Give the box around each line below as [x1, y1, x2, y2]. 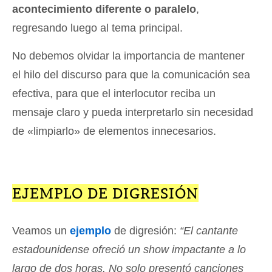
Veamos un [12, 225, 70, 237]
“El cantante [180, 225, 238, 237]
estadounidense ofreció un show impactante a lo [12, 243, 246, 256]
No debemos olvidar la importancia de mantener [12, 50, 245, 63]
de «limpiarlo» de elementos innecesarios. [12, 125, 216, 138]
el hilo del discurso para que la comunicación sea [12, 69, 250, 81]
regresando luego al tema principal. [12, 22, 183, 35]
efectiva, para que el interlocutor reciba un [12, 87, 216, 100]
